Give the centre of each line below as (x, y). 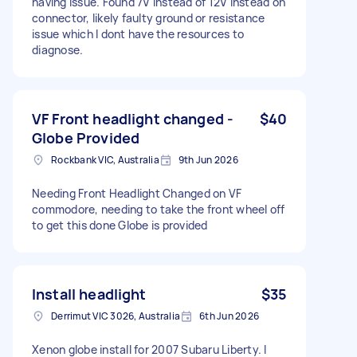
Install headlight (89, 294)
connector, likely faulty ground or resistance (149, 18)
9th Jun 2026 (208, 159)
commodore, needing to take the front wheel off (159, 209)
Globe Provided (86, 137)
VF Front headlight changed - (133, 118)
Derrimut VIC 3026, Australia (116, 316)
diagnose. (58, 49)
